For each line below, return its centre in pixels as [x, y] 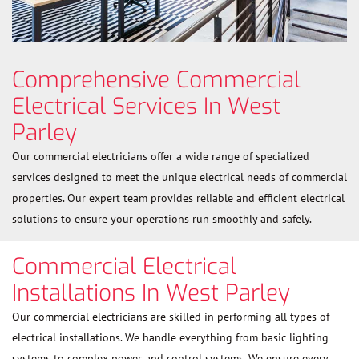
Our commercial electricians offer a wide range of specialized [161, 156]
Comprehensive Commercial [156, 79]
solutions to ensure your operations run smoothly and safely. [162, 218]
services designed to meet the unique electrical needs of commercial [179, 177]
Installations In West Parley [151, 292]
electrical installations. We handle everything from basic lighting [170, 337]
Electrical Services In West [146, 106]
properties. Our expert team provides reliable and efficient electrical [178, 198]
